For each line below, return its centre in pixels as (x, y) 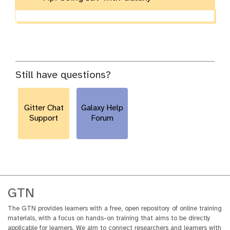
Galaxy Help (102, 108)
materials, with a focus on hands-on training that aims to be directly (109, 218)
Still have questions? (63, 75)
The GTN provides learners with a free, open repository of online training (115, 208)
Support (44, 118)
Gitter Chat (44, 108)
